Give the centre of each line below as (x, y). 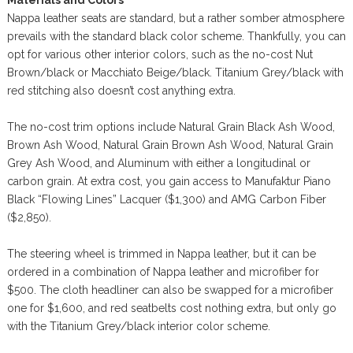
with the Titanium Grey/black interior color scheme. (138, 326)
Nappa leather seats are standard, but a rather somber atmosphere (175, 18)
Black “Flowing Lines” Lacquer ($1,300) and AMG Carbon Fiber (166, 199)
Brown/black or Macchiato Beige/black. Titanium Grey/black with (175, 72)
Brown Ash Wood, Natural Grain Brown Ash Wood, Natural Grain (170, 145)
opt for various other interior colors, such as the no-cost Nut (160, 54)
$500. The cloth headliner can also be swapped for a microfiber (170, 290)
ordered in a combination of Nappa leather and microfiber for (163, 271)
